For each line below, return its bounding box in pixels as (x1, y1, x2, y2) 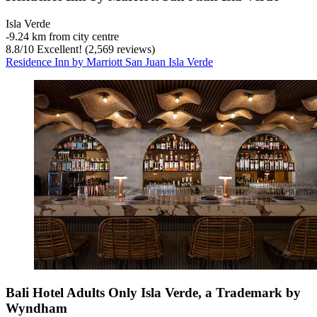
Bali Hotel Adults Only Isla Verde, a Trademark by (6, 285, 301, 301)
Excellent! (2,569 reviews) (34, 42, 155, 55)
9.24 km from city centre (9, 30, 119, 42)
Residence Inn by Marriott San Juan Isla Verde (6, 55, 213, 68)
